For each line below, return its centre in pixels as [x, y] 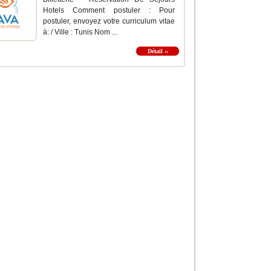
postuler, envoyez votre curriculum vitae [109, 21]
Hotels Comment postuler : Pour [109, 11]
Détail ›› [158, 51]
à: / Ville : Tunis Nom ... [80, 32]
